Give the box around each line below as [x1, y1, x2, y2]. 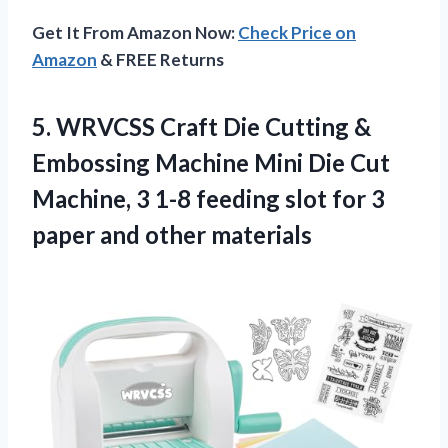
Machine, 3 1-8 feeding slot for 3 [32, 183, 385, 213]
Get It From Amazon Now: [32, 21, 238, 43]
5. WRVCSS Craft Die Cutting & [32, 111, 371, 141]
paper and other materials [32, 219, 312, 249]
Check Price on [238, 21, 356, 43]
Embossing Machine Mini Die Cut [32, 147, 390, 177]
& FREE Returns [97, 48, 224, 70]
